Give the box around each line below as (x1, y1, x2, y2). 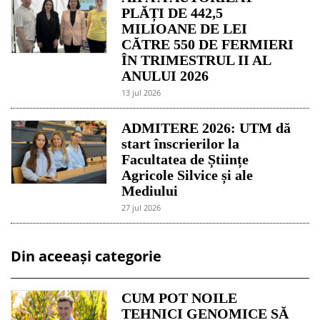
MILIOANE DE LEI (121, 21, 248, 37)
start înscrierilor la (121, 136, 240, 152)
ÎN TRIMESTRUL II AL (121, 52, 271, 69)
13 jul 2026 (121, 87, 161, 99)
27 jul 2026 (121, 202, 161, 214)
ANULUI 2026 (121, 68, 209, 84)
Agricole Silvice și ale (121, 167, 254, 184)
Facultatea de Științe (121, 151, 249, 168)
